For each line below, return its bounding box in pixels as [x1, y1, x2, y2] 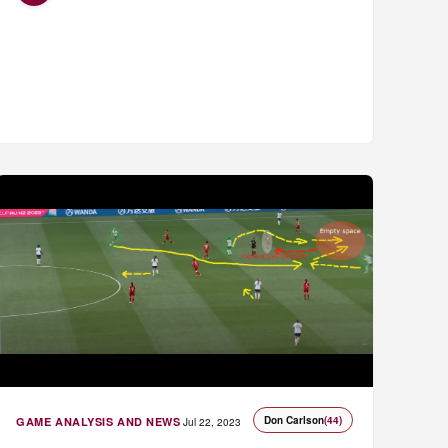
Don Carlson [263, 413, 324, 428]
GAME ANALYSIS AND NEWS [16, 414, 181, 430]
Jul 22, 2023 [183, 415, 242, 430]
